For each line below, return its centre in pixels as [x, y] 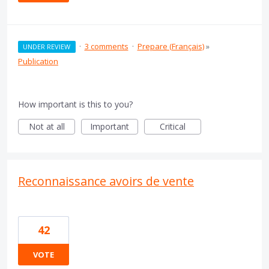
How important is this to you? [75, 104]
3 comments [106, 46]
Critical [173, 126]
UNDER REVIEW [47, 47]
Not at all [47, 126]
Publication [38, 61]
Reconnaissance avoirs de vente [106, 181]
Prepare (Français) [171, 46]
